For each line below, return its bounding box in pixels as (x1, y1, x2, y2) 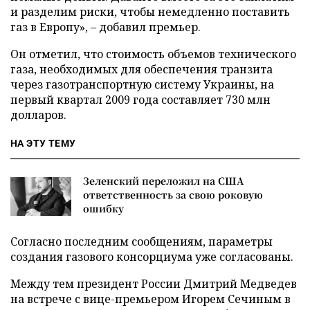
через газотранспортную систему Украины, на (10, 77, 274, 92)
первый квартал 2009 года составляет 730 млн (10, 92, 271, 107)
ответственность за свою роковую (83, 188, 263, 201)
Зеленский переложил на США (83, 174, 244, 188)
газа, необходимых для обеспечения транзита (10, 62, 273, 77)
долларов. (10, 107, 66, 122)
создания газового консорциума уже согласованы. (10, 249, 293, 264)
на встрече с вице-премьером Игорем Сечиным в (10, 291, 291, 307)
